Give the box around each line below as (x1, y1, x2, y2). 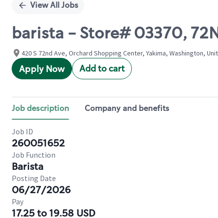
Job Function (12, 150, 55, 160)
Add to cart (79, 63, 125, 74)
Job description (12, 103, 69, 113)
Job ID (12, 127, 33, 136)
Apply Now (19, 63, 65, 75)
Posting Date (12, 173, 56, 183)
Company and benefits (85, 103, 169, 113)
